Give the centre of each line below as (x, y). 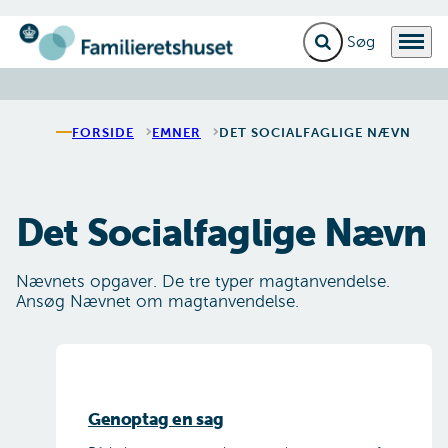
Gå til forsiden (65, 52)
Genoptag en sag (156, 419)
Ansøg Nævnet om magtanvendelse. (157, 302)
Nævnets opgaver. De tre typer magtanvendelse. (203, 282)
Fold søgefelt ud (368, 48)
